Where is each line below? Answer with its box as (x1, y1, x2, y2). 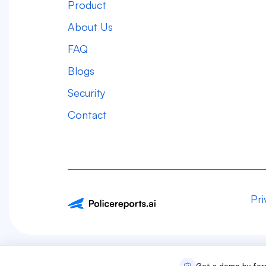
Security (67, 86, 105, 99)
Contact (67, 108, 107, 121)
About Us (67, 20, 113, 33)
